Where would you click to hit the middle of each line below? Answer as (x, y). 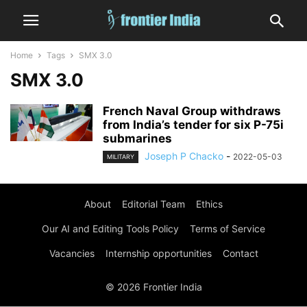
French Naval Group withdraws (192, 111)
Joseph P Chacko (184, 156)
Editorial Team (153, 204)
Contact (240, 254)
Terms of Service (228, 229)
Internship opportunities (158, 254)
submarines (137, 138)
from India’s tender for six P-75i (193, 125)
